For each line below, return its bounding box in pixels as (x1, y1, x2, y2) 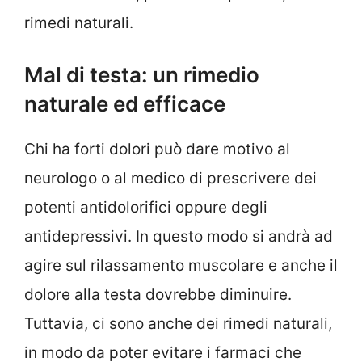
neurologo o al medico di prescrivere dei (24, 169, 317, 188)
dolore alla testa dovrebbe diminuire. (24, 285, 292, 305)
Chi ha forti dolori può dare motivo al (24, 140, 290, 159)
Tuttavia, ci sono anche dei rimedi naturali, (24, 314, 332, 334)
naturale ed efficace (24, 91, 225, 117)
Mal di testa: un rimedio (24, 62, 259, 88)
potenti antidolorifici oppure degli (24, 198, 267, 217)
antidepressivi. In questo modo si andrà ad (24, 227, 333, 246)
